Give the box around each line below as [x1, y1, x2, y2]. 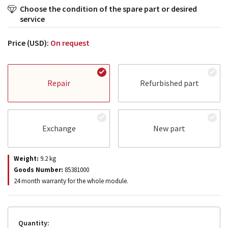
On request [50, 37, 90, 48]
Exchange [42, 123, 76, 134]
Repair [47, 78, 70, 89]
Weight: [14, 154, 39, 163]
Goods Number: [14, 165, 63, 174]
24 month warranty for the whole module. [14, 176, 128, 185]
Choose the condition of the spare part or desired [20, 3, 197, 14]
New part [153, 123, 185, 134]
